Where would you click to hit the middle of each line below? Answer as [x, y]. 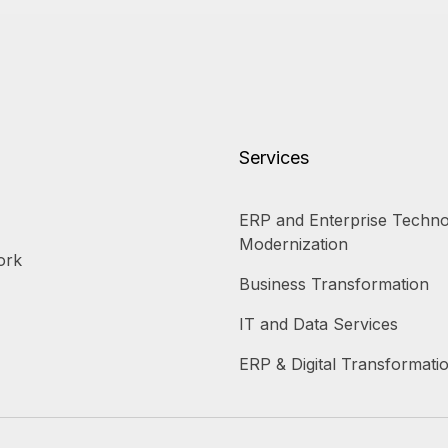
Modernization [293, 243]
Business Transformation [334, 283]
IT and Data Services [318, 323]
